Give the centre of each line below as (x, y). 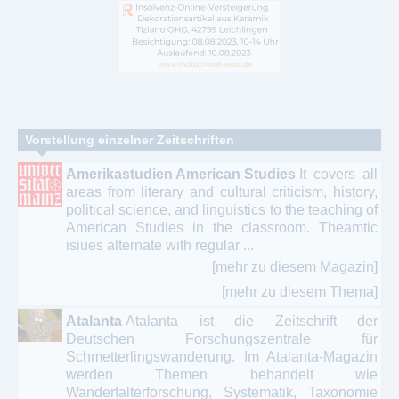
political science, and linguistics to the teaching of (222, 209)
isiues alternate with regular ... (160, 245)
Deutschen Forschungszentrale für (222, 338)
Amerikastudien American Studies (181, 174)
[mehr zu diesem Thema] (300, 291)
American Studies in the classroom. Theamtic (222, 227)
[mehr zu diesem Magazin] (295, 266)
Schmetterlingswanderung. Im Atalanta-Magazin (222, 356)
